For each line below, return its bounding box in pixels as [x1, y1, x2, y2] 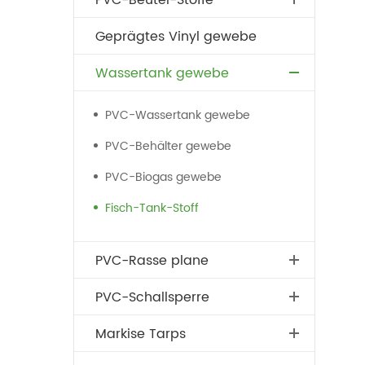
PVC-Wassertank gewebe [104, 106, 250, 125]
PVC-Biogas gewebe [104, 168, 222, 187]
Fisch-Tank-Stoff [104, 199, 199, 218]
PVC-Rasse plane [95, 250, 209, 271]
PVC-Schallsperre [95, 287, 209, 308]
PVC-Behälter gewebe [104, 137, 231, 156]
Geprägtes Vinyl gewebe [95, 26, 257, 47]
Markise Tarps [95, 323, 186, 345]
